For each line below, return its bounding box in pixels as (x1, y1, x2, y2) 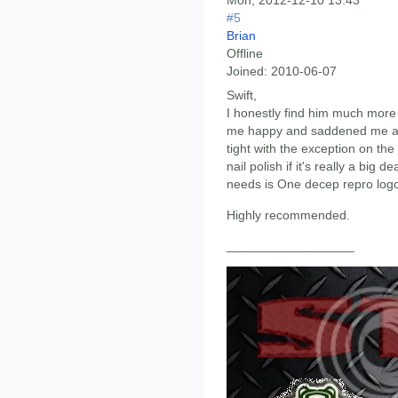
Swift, (227, 88, 257, 103)
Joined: (227, 64, 267, 79)
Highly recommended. (227, 207, 350, 222)
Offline (227, 46, 263, 61)
